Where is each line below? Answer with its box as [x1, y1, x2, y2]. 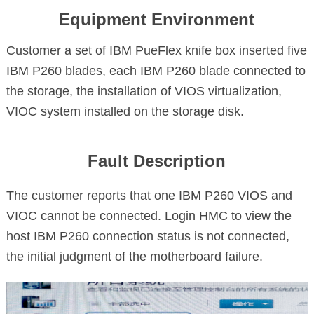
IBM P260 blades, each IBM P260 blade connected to [6, 64, 306, 78]
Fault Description [88, 151, 226, 170]
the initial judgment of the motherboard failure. [6, 250, 263, 264]
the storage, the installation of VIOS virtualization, [6, 84, 282, 98]
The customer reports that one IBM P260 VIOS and [6, 189, 292, 203]
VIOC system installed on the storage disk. [6, 104, 244, 118]
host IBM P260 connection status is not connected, [6, 229, 289, 243]
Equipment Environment [59, 10, 255, 29]
